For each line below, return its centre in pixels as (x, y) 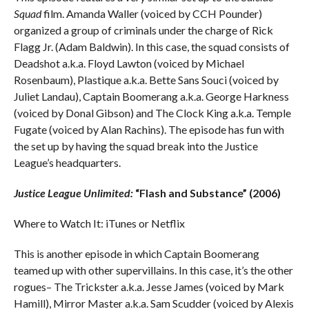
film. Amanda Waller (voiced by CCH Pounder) (151, 13)
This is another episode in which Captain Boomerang (136, 253)
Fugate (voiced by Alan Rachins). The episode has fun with (149, 129)
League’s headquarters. (67, 162)
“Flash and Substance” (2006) (208, 192)
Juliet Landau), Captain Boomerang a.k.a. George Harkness (151, 96)
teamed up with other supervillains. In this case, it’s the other (153, 270)
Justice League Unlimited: (74, 192)
